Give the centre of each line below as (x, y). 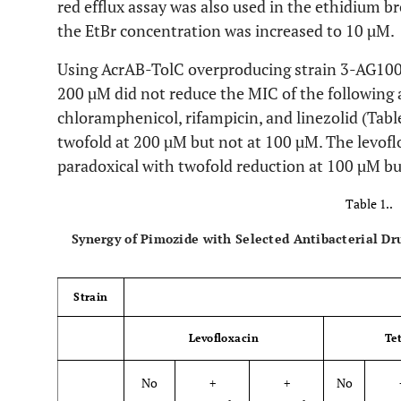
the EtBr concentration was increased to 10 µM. (226, 30)
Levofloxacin (224, 338)
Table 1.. (369, 204)
